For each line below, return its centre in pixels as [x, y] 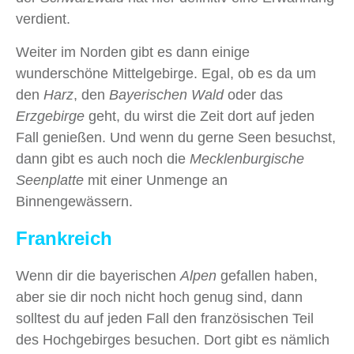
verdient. [43, 19]
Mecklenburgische [247, 159]
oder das [253, 95]
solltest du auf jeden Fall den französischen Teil [165, 319]
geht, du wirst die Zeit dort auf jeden [200, 117]
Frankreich [64, 239]
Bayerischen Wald [166, 95]
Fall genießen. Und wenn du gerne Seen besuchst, [176, 138]
